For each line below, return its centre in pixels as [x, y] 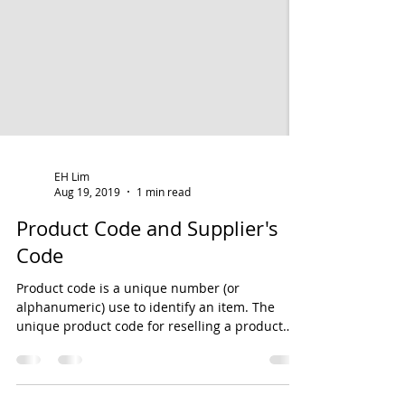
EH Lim [72, 221]
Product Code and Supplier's [147, 273]
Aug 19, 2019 [87, 237]
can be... [42, 390]
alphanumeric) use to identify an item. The [146, 352]
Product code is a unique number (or [128, 333]
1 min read [164, 237]
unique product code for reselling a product [150, 371]
